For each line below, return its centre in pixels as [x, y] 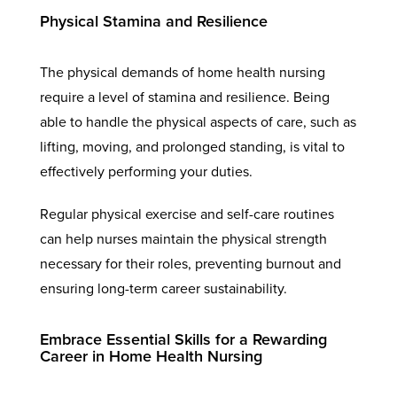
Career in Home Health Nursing [151, 356]
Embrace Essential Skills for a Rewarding [183, 339]
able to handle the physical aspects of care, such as [198, 122]
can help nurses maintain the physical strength [183, 239]
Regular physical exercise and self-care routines [187, 214]
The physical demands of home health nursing [182, 72]
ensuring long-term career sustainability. [163, 288]
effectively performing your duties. [146, 171]
